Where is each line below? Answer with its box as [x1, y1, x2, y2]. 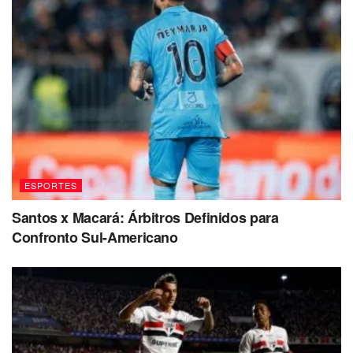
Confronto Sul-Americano [12, 227, 178, 248]
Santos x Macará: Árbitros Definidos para [12, 207, 279, 229]
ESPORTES [24, 179, 77, 192]
